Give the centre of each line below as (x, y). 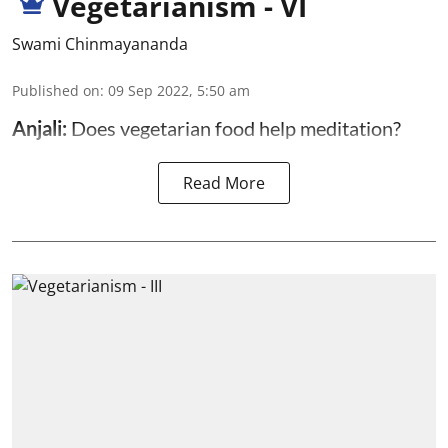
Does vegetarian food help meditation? (236, 127)
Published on (56, 90)
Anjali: (41, 127)
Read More (224, 182)
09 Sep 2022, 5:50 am (179, 90)
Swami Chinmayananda (100, 43)
